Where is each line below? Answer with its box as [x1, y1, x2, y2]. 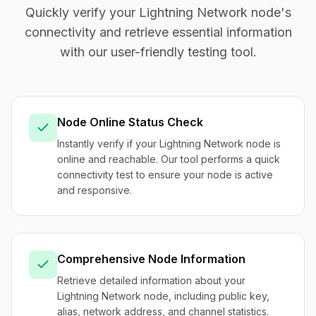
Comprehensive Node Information [57, 252, 245, 266]
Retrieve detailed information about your [57, 274, 245, 286]
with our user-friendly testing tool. [59, 44, 257, 59]
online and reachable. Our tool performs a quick [57, 153, 280, 165]
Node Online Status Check [57, 115, 203, 129]
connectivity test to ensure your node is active [57, 169, 273, 181]
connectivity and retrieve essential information [24, 25, 292, 39]
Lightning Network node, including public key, [57, 290, 269, 302]
